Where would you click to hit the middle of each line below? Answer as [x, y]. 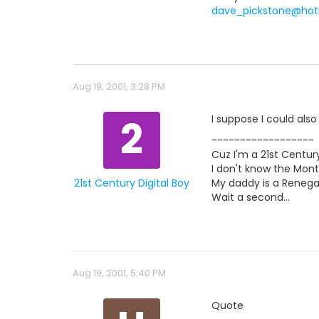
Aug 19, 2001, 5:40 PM [119, 273]
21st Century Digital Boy [131, 183]
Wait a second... [251, 197]
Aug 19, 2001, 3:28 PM [119, 87]
